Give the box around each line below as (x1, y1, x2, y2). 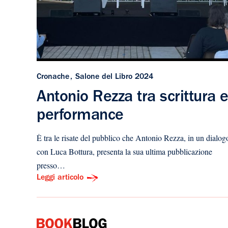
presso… (37, 159, 65, 170)
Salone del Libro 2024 (75, 73, 153, 81)
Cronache (37, 73, 69, 81)
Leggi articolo (37, 174, 83, 182)
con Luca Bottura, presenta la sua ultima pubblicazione (37, 146, 212, 157)
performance (37, 108, 124, 125)
